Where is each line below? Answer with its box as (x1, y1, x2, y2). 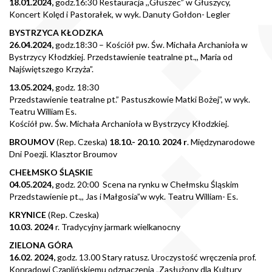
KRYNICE (9, 209, 46, 220)
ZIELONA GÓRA (9, 239, 73, 250)
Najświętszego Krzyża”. (9, 63, 93, 74)
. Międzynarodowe (187, 136, 255, 147)
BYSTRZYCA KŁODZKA (9, 27, 103, 38)
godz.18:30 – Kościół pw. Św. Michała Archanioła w (53, 39, 248, 50)
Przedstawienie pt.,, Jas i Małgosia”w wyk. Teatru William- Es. (9, 191, 238, 202)
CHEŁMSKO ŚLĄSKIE (9, 166, 93, 177)
